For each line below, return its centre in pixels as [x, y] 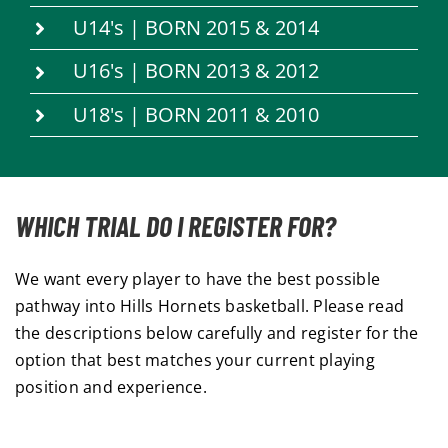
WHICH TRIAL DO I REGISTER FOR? [175, 226]
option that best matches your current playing [195, 360]
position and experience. [113, 387]
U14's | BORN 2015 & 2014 [195, 27]
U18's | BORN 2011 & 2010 [195, 114]
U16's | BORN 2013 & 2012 [195, 71]
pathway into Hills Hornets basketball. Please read [209, 306]
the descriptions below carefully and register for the [217, 333]
